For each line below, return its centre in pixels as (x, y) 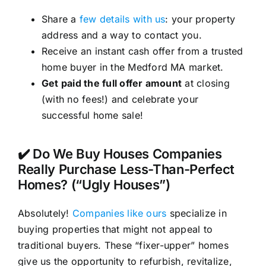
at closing (206, 83)
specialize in (197, 213)
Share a (60, 19)
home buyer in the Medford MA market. (132, 67)
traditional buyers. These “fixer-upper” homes (123, 245)
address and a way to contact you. (121, 35)
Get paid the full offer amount (112, 83)
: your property (200, 19)
